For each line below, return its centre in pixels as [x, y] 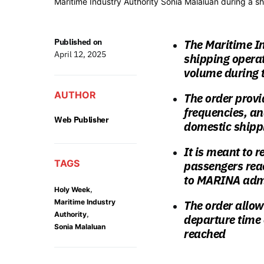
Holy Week [72, 190]
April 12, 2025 [80, 55]
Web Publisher [82, 120]
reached [205, 234]
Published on [78, 42]
